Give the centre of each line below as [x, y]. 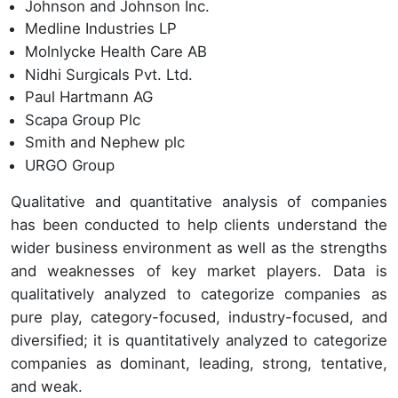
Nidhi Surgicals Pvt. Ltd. [109, 74]
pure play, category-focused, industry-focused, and [199, 318]
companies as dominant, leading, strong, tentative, [199, 364]
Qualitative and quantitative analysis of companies [199, 202]
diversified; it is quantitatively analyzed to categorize [199, 341]
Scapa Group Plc [83, 119]
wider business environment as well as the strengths [199, 248]
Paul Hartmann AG [89, 97]
